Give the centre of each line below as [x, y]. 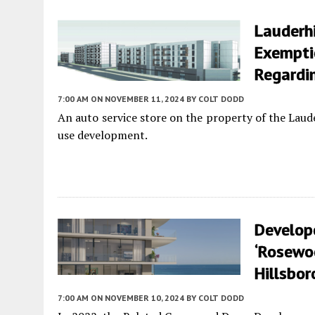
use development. [103, 135]
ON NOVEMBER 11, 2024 [137, 99]
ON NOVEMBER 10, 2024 [137, 298]
